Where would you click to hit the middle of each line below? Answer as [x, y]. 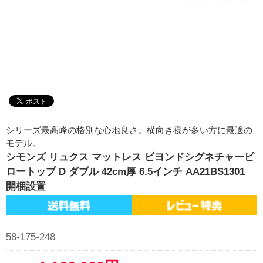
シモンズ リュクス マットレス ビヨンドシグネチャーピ [130, 157]
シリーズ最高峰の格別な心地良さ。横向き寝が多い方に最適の [129, 130]
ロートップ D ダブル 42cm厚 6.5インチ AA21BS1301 [125, 171]
